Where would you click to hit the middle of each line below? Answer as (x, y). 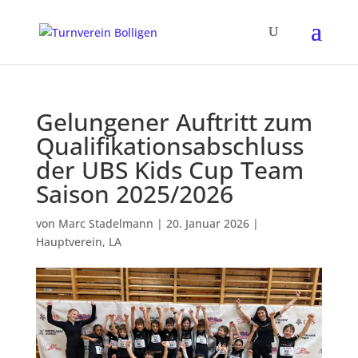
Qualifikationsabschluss (169, 146)
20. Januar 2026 (207, 223)
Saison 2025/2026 (134, 194)
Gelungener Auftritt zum (174, 122)
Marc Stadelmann (105, 223)
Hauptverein (69, 242)
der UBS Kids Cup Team (169, 170)
